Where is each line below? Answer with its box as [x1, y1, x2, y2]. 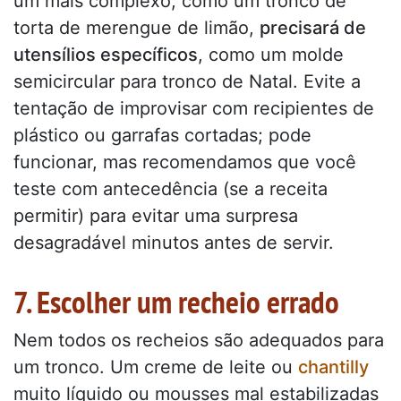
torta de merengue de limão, [13, 16, 260, 38]
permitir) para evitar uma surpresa [13, 204, 298, 226]
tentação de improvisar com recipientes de [13, 97, 374, 119]
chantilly [298, 355, 369, 378]
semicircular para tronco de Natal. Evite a [13, 70, 361, 92]
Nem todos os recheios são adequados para [13, 328, 384, 351]
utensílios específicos [13, 43, 198, 65]
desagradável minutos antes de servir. [13, 231, 334, 253]
